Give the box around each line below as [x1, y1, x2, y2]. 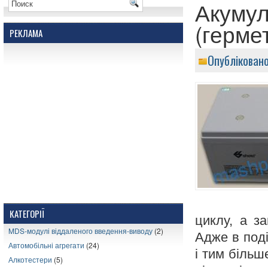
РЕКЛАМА [10, 26, 42, 39]
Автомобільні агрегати [8, 240, 84, 250]
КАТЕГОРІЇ [10, 207, 44, 220]
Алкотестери [8, 254, 52, 264]
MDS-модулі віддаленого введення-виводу [8, 226, 153, 236]
